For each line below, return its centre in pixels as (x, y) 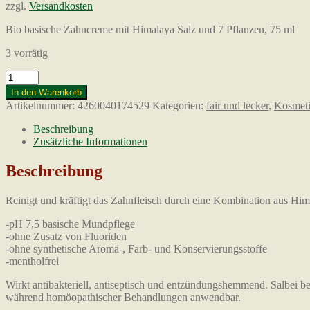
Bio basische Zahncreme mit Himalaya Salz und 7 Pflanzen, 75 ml (150, 29)
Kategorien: (179, 105)
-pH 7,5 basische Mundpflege (70, 224)
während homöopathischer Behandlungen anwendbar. (123, 297)
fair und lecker (237, 105)
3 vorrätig (27, 53)
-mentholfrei (32, 261)
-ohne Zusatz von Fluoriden (66, 236)
